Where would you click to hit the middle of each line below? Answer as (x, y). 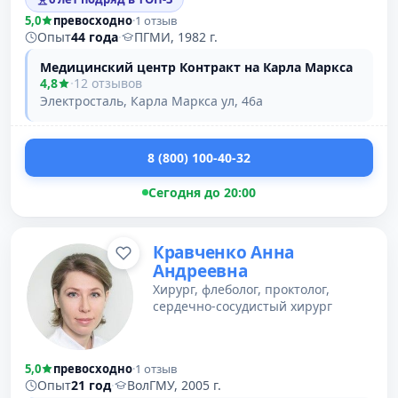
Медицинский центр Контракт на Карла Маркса (196, 67)
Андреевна (200, 271)
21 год (91, 385)
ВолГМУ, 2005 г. (174, 385)
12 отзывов (108, 83)
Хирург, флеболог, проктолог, (241, 289)
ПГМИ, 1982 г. (176, 37)
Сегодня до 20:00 (202, 192)
